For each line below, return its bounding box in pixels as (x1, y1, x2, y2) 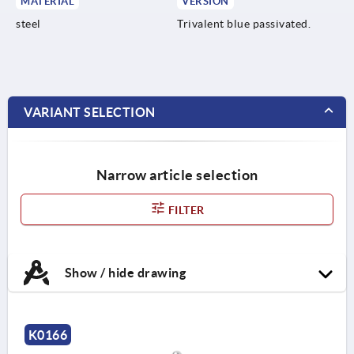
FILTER (165, 203, 205, 217)
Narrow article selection (96, 166, 258, 183)
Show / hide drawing (62, 265, 186, 280)
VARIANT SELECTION (24, 104, 156, 119)
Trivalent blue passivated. (177, 17, 311, 30)
